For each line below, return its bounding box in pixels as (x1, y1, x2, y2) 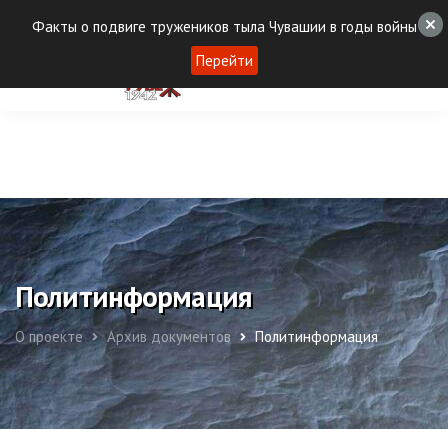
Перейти (195, 51, 253, 70)
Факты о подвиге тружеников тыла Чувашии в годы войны (31, 17, 417, 36)
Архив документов (107, 327, 231, 346)
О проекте (15, 327, 83, 346)
